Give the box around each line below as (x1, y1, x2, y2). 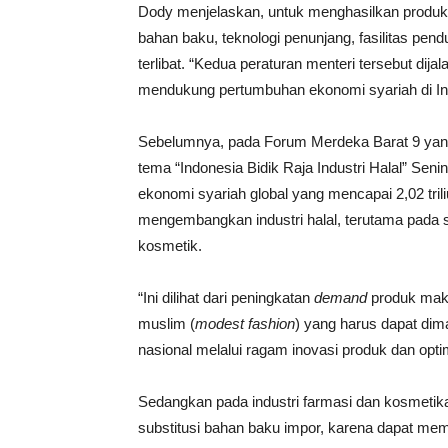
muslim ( (138, 315, 195, 332)
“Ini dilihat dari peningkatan (138, 289, 314, 306)
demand (314, 289, 367, 306)
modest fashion (195, 315, 295, 332)
